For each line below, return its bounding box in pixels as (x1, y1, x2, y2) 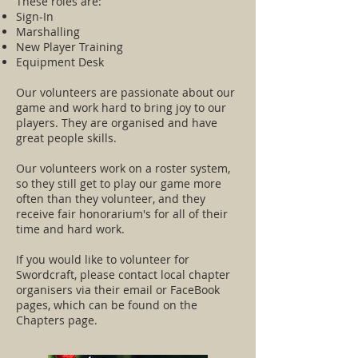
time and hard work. (16, 221, 125, 237)
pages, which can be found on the (16, 297, 197, 312)
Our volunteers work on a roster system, (16, 161, 230, 176)
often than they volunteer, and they (16, 191, 205, 206)
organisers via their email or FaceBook (16, 282, 220, 297)
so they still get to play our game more (16, 176, 221, 191)
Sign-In (16, 9, 54, 24)
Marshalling (16, 24, 80, 39)
